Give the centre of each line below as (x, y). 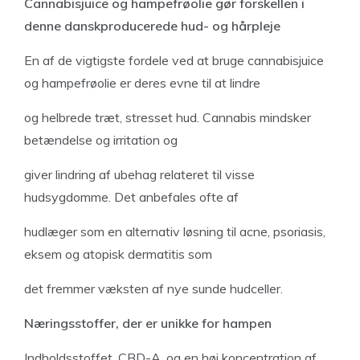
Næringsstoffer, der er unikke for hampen (148, 323)
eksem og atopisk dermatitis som (118, 254)
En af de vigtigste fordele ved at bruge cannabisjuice (174, 60)
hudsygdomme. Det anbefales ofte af (131, 197)
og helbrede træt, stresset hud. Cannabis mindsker (168, 117)
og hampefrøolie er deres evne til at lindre (142, 83)
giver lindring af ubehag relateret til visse (139, 174)
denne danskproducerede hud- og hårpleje (152, 26)
